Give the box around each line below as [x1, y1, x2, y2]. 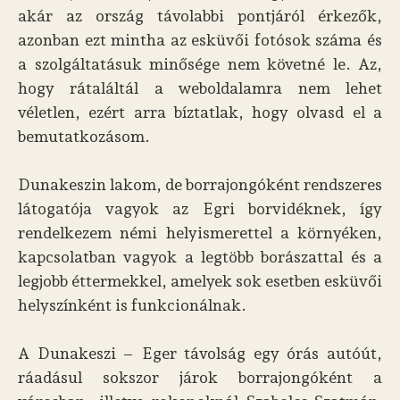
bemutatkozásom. [18, 127, 150, 146]
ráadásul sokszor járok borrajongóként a [18, 368, 382, 387]
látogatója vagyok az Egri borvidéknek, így [18, 199, 382, 218]
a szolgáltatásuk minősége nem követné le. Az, [18, 54, 382, 73]
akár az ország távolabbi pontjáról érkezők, [18, 6, 382, 25]
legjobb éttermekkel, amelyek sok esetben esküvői [18, 271, 382, 290]
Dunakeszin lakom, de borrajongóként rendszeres [18, 175, 382, 194]
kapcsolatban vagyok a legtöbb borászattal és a [18, 247, 382, 266]
